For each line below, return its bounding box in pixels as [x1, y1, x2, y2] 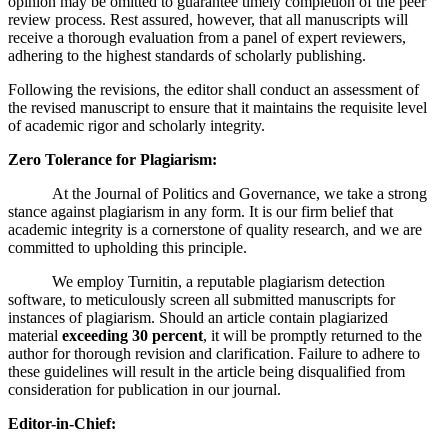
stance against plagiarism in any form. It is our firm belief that [8, 202, 393, 220]
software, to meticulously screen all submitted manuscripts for [8, 290, 395, 308]
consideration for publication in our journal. [8, 380, 281, 398]
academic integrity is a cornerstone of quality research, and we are [8, 220, 422, 238]
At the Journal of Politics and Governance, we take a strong [8, 184, 427, 202]
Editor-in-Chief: [8, 414, 116, 432]
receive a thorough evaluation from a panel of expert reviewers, [8, 28, 406, 46]
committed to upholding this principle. [8, 238, 247, 256]
